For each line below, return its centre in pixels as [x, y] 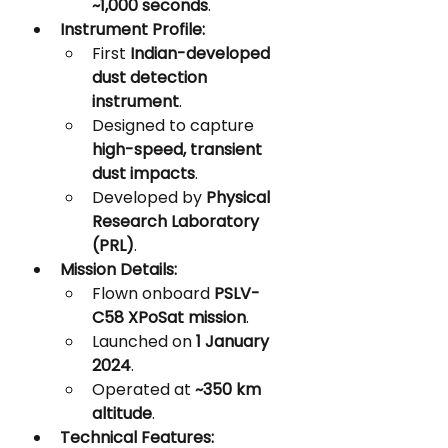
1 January [234, 341]
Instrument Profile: [132, 29]
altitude [122, 413]
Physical [240, 197]
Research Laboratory [177, 221]
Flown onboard [153, 293]
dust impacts [143, 173]
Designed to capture [175, 125]
